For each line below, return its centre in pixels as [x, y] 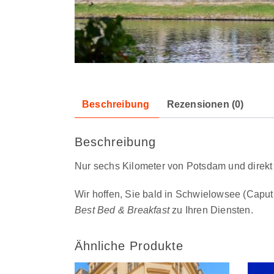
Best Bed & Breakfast [122, 210]
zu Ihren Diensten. [211, 210]
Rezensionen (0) [205, 104]
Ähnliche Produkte [129, 246]
